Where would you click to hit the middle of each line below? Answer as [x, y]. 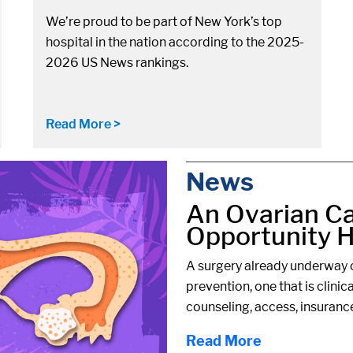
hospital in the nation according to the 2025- [175, 42]
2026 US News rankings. [117, 63]
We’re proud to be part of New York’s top [164, 22]
